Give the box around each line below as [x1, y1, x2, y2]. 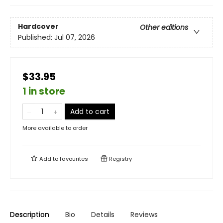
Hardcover [18, 21, 59, 32]
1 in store [22, 84, 65, 98]
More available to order [22, 123, 88, 132]
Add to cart [70, 106, 110, 116]
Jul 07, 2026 [54, 32, 95, 43]
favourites [60, 154, 88, 163]
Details [91, 209, 114, 220]
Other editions [140, 22, 188, 33]
